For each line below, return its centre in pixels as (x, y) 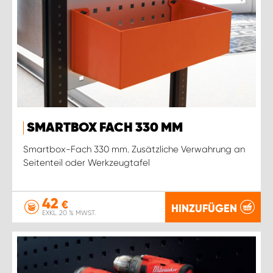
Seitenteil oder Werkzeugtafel (87, 162)
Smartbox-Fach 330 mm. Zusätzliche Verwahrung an (134, 149)
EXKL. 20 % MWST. (69, 213)
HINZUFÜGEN (204, 208)
